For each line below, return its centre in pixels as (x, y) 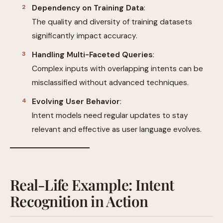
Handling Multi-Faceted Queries (92, 55)
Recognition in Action (79, 201)
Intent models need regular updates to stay (110, 116)
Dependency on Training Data (88, 8)
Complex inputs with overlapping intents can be (117, 69)
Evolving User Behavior (76, 102)
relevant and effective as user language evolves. (117, 130)
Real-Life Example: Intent (92, 185)
